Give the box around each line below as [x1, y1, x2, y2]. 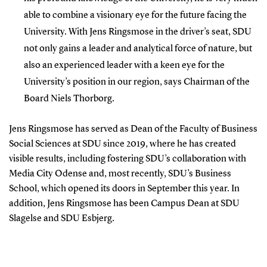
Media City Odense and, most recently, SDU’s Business [8, 169, 231, 179]
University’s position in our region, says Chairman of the [23, 77, 250, 87]
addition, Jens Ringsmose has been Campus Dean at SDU [8, 198, 240, 209]
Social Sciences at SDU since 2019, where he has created [8, 139, 236, 149]
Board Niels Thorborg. [23, 94, 114, 104]
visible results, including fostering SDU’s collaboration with [8, 154, 246, 164]
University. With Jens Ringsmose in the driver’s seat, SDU [23, 27, 252, 37]
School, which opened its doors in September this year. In [8, 184, 240, 194]
